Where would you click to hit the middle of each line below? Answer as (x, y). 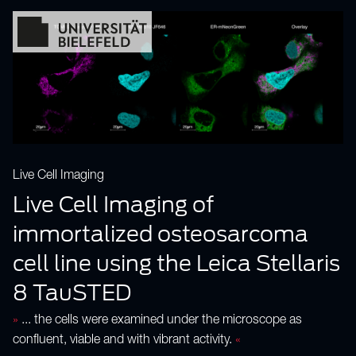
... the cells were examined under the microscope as (160, 321)
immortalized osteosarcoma (161, 234)
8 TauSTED (72, 293)
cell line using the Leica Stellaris (176, 263)
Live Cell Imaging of (113, 205)
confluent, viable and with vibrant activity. (124, 341)
